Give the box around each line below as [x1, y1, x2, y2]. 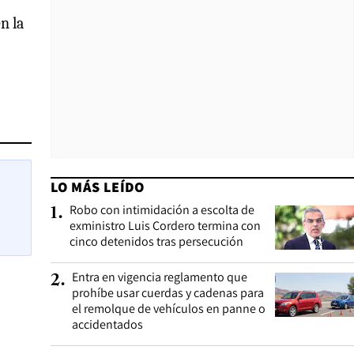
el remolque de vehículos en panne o [72, 300, 265, 317]
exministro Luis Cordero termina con [70, 217, 261, 234]
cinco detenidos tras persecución [70, 233, 243, 250]
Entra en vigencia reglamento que [72, 269, 247, 285]
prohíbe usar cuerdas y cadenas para [72, 284, 264, 301]
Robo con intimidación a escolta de [70, 201, 254, 218]
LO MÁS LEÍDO [51, 178, 145, 196]
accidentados [72, 316, 143, 333]
